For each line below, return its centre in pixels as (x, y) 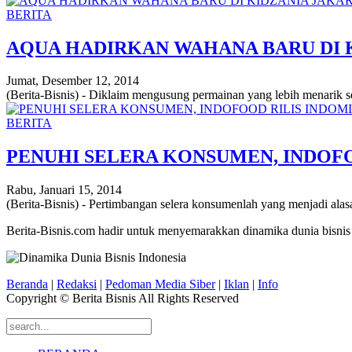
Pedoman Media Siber (160, 284)
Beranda (27, 284)
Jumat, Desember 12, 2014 (73, 81)
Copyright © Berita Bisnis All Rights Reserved (123, 299)
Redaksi (77, 284)
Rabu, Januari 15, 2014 (64, 190)
